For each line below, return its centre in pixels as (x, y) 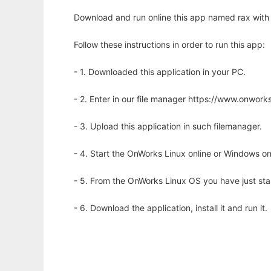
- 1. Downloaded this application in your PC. (160, 72)
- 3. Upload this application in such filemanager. (168, 126)
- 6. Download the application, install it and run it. (171, 208)
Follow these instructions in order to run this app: (169, 44)
